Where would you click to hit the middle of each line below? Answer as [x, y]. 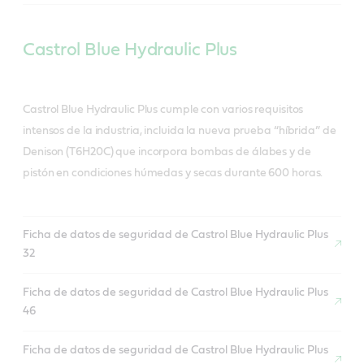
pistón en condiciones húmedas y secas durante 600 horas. [173, 173]
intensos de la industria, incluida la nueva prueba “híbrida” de [180, 130]
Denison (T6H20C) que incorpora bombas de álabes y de [167, 152]
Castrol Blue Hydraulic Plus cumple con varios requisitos [163, 109]
